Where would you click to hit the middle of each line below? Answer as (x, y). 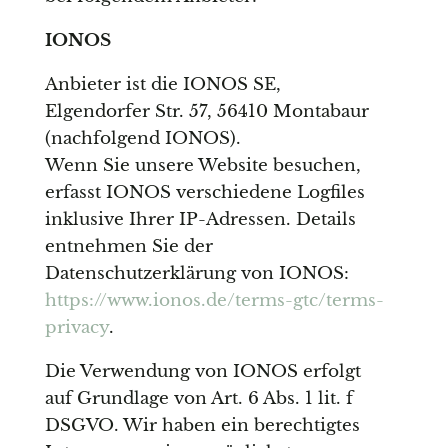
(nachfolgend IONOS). (142, 139)
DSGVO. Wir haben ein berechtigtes (202, 426)
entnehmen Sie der (128, 247)
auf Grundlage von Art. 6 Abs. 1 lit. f (198, 399)
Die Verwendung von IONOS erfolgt (202, 372)
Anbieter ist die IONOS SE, (162, 85)
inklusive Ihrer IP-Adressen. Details (200, 220)
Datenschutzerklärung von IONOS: (196, 274)
